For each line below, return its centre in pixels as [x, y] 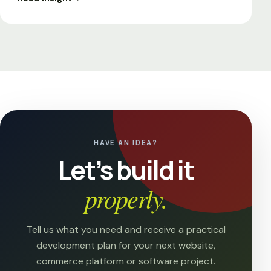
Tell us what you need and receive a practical [126, 230]
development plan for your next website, [126, 246]
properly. [126, 198]
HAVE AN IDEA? [126, 143]
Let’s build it [126, 170]
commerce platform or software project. [126, 261]
